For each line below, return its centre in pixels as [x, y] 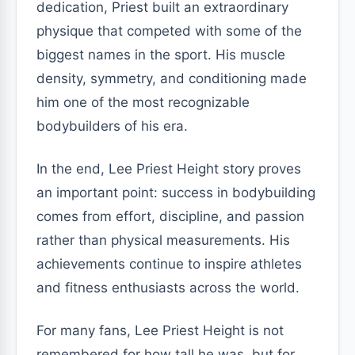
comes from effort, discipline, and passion [170, 216]
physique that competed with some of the [169, 31]
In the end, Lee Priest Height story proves [169, 169]
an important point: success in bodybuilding [176, 193]
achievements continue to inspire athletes [169, 264]
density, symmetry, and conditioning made [172, 78]
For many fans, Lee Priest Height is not [160, 330]
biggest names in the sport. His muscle [161, 55]
